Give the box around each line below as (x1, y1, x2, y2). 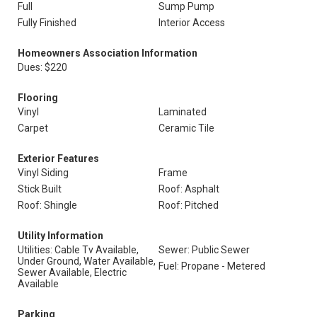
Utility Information (18, 230, 103, 241)
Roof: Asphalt (158, 183, 219, 195)
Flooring (18, 92, 58, 103)
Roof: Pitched (158, 200, 219, 211)
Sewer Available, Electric (18, 267, 127, 278)
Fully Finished (18, 17, 76, 28)
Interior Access (158, 17, 225, 28)
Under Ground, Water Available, (18, 255, 156, 267)
